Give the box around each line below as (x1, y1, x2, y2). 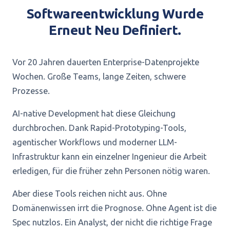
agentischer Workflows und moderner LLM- (12, 138, 177, 147)
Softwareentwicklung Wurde (27, 6, 203, 21)
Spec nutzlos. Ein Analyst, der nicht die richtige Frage (12, 218, 212, 227)
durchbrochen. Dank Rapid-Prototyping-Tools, (12, 123, 186, 132)
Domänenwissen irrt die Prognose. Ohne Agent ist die (12, 203, 217, 213)
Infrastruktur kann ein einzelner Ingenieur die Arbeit (12, 152, 206, 161)
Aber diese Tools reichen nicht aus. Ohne (12, 189, 167, 198)
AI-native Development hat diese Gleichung (12, 109, 176, 118)
